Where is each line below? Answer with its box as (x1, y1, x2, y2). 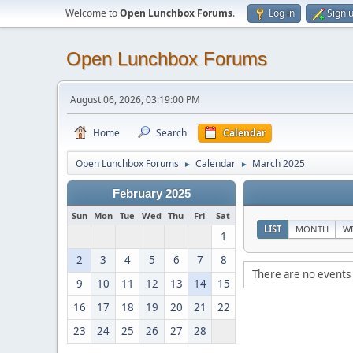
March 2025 (252, 157, 305, 170)
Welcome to (65, 6, 120, 20)
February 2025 (112, 188, 191, 200)
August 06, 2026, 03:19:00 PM (70, 93, 200, 106)
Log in (269, 6, 295, 20)
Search (156, 126, 187, 139)
